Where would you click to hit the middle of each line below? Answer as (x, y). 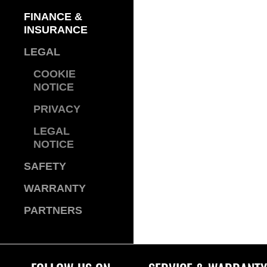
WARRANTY (55, 188)
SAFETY (45, 166)
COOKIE (55, 74)
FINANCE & (53, 17)
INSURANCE (56, 30)
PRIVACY (57, 109)
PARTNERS (53, 210)
